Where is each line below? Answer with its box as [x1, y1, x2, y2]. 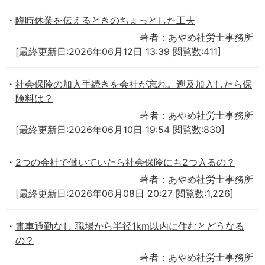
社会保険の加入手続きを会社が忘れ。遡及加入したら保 [15, 77, 252, 90]
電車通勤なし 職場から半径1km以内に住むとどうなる [15, 219, 244, 232]
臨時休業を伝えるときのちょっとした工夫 [15, 14, 195, 26]
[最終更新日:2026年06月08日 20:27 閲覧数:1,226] [15, 187, 234, 199]
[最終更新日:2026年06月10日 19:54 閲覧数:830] [15, 123, 225, 135]
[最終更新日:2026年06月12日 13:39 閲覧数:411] [15, 45, 221, 57]
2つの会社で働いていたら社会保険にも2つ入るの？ [15, 156, 235, 168]
